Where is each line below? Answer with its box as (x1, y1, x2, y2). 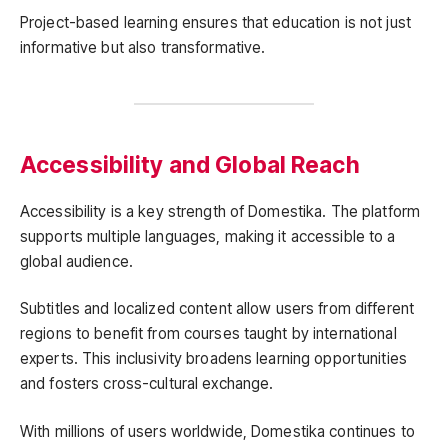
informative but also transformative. (20, 38, 266, 58)
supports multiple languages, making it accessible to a (20, 226, 396, 246)
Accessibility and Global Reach (20, 150, 360, 178)
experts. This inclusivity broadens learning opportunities (20, 349, 407, 369)
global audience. (20, 251, 133, 271)
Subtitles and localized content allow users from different (20, 299, 415, 319)
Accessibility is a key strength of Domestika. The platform (20, 201, 421, 221)
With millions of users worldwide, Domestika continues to (20, 422, 415, 442)
